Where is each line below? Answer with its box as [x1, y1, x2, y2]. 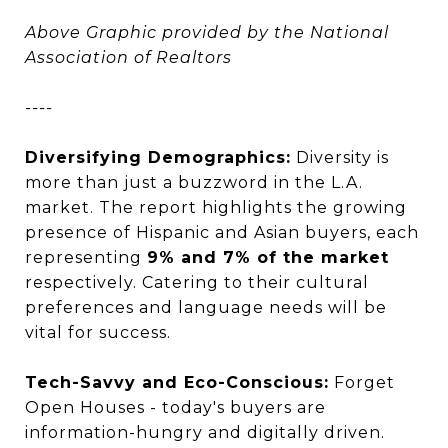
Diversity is [291, 147, 389, 167]
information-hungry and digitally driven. [25, 422, 385, 442]
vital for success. [25, 322, 171, 342]
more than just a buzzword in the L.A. [25, 172, 363, 192]
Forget [329, 372, 395, 392]
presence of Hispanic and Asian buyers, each [25, 222, 419, 242]
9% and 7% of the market [147, 247, 389, 267]
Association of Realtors [25, 47, 232, 67]
